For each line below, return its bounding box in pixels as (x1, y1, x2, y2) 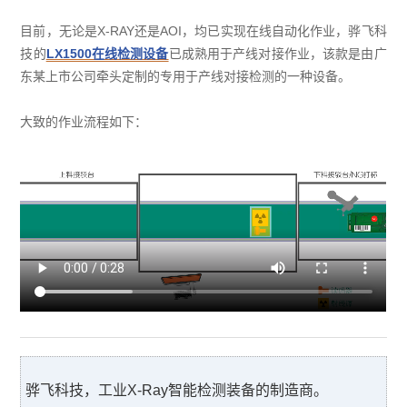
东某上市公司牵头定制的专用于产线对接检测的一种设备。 (20, 68, 352, 84)
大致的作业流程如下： (20, 114, 148, 129)
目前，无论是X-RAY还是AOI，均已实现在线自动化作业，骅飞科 (20, 23, 387, 38)
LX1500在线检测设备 (45, 45, 169, 61)
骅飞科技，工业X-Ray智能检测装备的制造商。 (25, 382, 329, 398)
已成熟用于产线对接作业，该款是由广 (168, 45, 387, 61)
